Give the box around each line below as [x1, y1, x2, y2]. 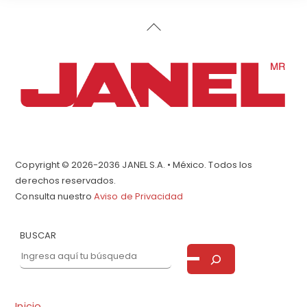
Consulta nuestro [15, 190, 95, 204]
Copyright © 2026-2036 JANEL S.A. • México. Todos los [15, 158, 252, 172]
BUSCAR [20, 229, 56, 243]
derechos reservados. [15, 174, 116, 188]
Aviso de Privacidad [94, 190, 184, 204]
